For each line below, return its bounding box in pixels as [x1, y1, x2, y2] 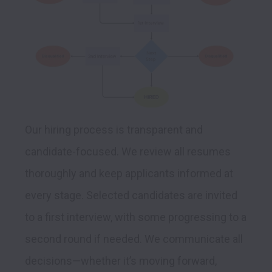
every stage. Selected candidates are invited [25, 189, 237, 202]
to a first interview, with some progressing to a [25, 211, 246, 224]
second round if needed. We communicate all [25, 233, 243, 246]
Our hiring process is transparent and [25, 123, 203, 137]
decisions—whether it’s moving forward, [25, 254, 217, 268]
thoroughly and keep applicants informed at [25, 167, 233, 180]
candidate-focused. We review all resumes [25, 145, 231, 158]
